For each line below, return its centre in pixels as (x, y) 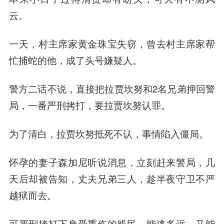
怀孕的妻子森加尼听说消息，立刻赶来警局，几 (112, 162)
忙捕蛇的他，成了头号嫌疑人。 (75, 60)
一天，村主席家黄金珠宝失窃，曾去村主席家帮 (112, 43)
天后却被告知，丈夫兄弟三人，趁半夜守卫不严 (112, 178)
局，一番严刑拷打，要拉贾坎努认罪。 (89, 105)
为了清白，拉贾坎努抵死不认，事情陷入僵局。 (108, 133)
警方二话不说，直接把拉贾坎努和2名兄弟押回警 (112, 88)
